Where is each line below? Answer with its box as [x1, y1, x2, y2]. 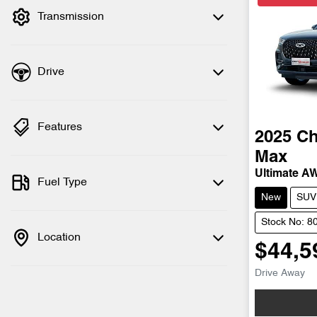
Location [38, 232, 81, 243]
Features [38, 122, 82, 133]
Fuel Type [38, 177, 87, 188]
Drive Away [255, 269, 305, 279]
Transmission [38, 11, 104, 23]
